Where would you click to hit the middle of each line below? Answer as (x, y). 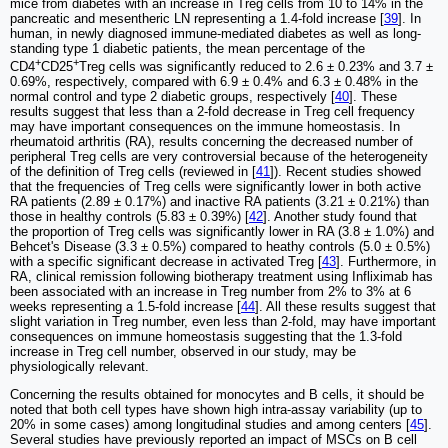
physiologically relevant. (79, 366)
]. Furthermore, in (386, 261)
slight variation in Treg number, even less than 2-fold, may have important (223, 321)
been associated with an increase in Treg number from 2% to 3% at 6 (210, 291)
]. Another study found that (340, 216)
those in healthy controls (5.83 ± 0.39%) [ (129, 216)
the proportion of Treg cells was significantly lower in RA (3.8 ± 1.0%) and (222, 231)
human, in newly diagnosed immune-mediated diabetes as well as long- (215, 33)
